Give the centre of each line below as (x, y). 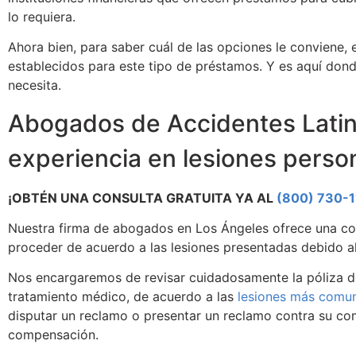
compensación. (53, 335)
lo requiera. (42, 17)
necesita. (35, 85)
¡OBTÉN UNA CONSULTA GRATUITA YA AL (142, 198)
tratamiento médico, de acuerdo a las (123, 296)
